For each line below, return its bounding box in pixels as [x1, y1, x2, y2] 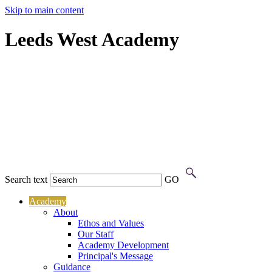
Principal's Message [78, 251, 153, 262]
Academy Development [78, 240, 169, 251]
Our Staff [78, 229, 114, 240]
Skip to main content [5, 5, 84, 15]
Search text [5, 174, 47, 185]
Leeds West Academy [5, 29, 179, 51]
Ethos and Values [78, 218, 144, 229]
